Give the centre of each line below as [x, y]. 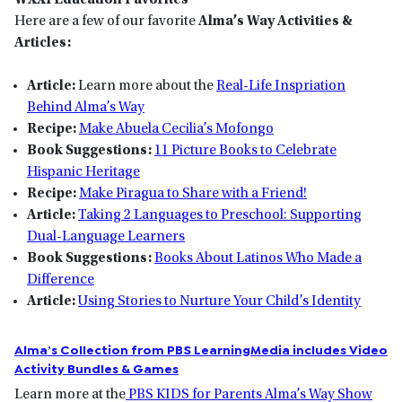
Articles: [44, 44]
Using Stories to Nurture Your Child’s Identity [219, 302]
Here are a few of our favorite [106, 22]
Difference [61, 280]
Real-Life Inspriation [281, 87]
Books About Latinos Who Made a [258, 259]
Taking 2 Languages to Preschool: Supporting [220, 216]
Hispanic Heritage [83, 173]
